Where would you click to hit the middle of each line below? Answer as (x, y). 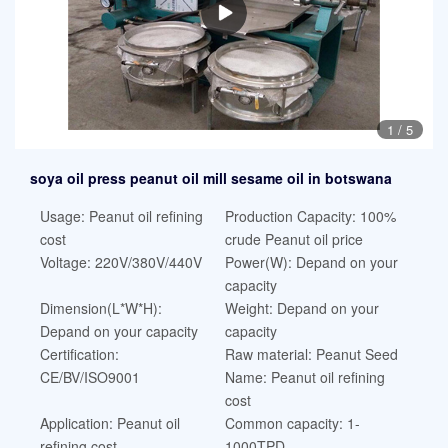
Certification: (79, 354)
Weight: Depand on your (301, 308)
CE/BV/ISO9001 (90, 377)
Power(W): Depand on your (311, 262)
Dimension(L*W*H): (101, 308)
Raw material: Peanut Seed (311, 354)
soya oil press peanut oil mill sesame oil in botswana (211, 178)
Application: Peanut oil (110, 423)
